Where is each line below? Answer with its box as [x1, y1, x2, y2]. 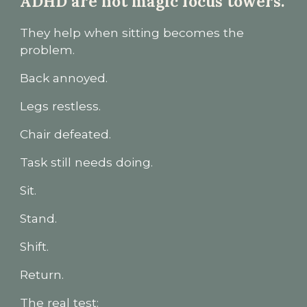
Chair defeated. [20, 127, 112, 141]
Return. [20, 267, 64, 282]
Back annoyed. [20, 71, 108, 85]
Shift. [20, 239, 49, 254]
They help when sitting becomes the [20, 25, 245, 40]
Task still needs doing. [20, 155, 153, 169]
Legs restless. [20, 99, 101, 113]
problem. [20, 42, 75, 57]
